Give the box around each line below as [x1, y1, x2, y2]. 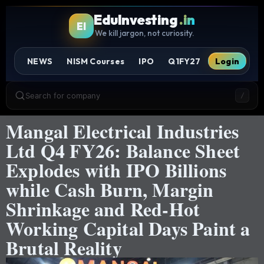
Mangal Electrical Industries [6, 117, 239, 146]
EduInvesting [93, 11, 178, 28]
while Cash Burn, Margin [6, 176, 214, 204]
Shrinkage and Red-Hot [6, 195, 200, 223]
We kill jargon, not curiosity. [94, 28, 194, 38]
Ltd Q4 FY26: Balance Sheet [6, 137, 240, 165]
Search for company [25, 90, 101, 100]
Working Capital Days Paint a [6, 214, 250, 243]
